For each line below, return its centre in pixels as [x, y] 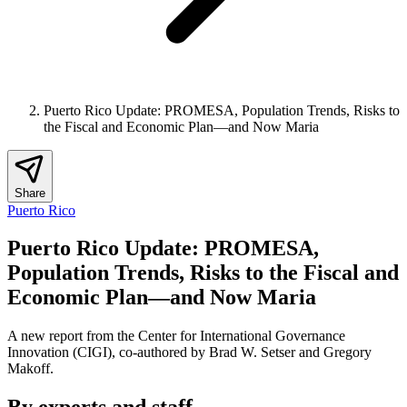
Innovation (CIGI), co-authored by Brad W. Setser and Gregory [189, 352]
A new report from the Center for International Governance [176, 336]
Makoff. [30, 369]
